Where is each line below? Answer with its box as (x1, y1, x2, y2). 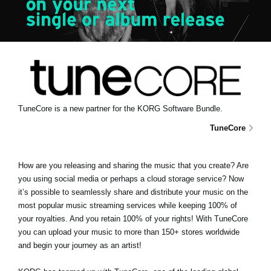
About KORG (42, 93, 95, 103)
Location (42, 26, 75, 36)
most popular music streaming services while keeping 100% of (18, 200, 237, 210)
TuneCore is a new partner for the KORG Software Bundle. (18, 103, 223, 113)
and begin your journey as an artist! (18, 240, 142, 250)
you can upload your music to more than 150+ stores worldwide (18, 227, 240, 237)
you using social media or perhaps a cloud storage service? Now (18, 174, 244, 183)
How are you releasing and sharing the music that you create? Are (18, 160, 249, 170)
